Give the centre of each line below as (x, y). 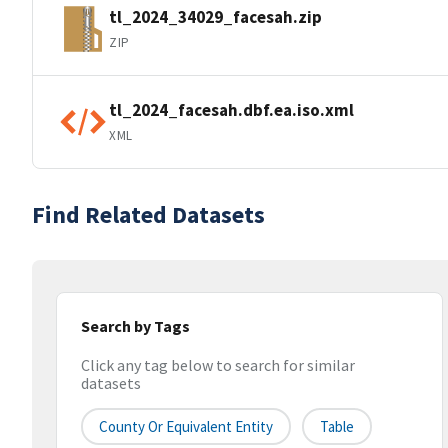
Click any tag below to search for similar (218, 365)
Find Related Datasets (148, 214)
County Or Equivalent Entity (186, 427)
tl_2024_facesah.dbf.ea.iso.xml (231, 109)
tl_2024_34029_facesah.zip (215, 16)
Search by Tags (135, 326)
